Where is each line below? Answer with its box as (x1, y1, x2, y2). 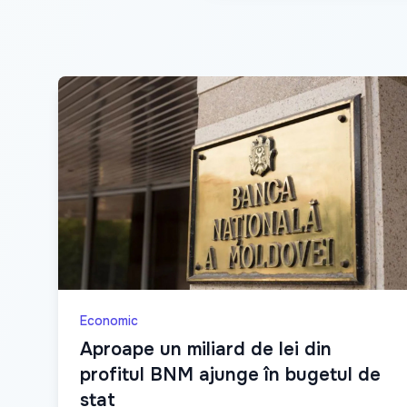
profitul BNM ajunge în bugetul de (80, 363, 381, 386)
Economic (80, 313, 138, 329)
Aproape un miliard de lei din (80, 338, 332, 361)
